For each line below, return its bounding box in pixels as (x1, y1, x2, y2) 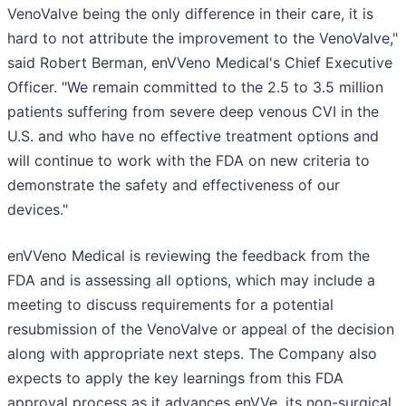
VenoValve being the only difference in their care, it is (7, 4, 373, 23)
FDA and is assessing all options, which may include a (7, 270, 375, 289)
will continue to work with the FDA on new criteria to (7, 150, 370, 169)
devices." (7, 199, 68, 218)
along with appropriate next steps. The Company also (7, 343, 377, 362)
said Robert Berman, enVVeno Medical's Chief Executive (7, 53, 392, 72)
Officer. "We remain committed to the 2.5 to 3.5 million (7, 77, 383, 96)
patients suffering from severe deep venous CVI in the (7, 101, 379, 121)
